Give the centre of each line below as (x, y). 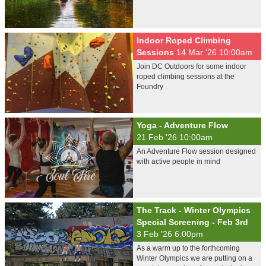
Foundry (150, 87)
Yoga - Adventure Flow (182, 125)
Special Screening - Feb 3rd (192, 222)
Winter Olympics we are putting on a (194, 258)
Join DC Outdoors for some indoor (191, 66)
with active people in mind (178, 161)
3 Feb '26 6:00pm (170, 234)
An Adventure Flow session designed (196, 151)
